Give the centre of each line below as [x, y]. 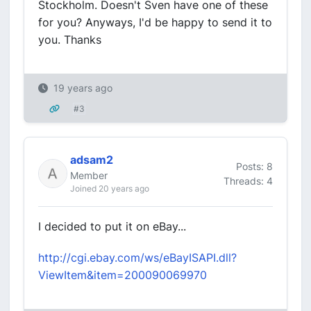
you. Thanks [70, 40]
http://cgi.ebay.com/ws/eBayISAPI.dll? [137, 258]
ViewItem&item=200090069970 [123, 275]
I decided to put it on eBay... [112, 226]
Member [89, 175]
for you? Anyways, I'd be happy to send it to [155, 22]
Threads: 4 [248, 180]
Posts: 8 [254, 166]
